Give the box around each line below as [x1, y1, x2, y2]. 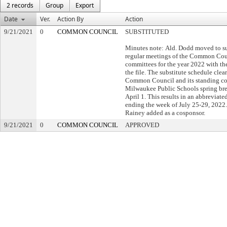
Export [75, 1, 94, 10]
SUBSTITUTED [125, 28, 169, 35]
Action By [57, 15, 84, 23]
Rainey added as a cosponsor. [125, 109, 205, 117]
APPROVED [125, 121, 159, 129]
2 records [7, 1, 33, 10]
